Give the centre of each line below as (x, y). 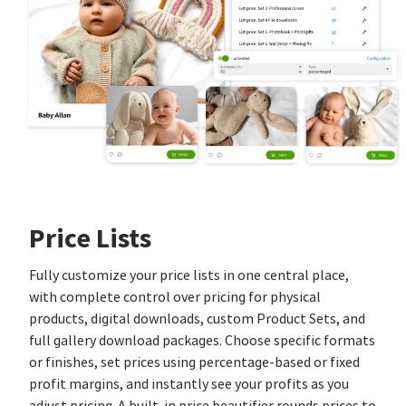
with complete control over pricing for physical (175, 297)
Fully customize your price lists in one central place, (189, 275)
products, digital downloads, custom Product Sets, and (197, 319)
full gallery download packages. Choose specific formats (202, 340)
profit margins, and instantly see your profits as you (189, 384)
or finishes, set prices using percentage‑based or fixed (194, 362)
